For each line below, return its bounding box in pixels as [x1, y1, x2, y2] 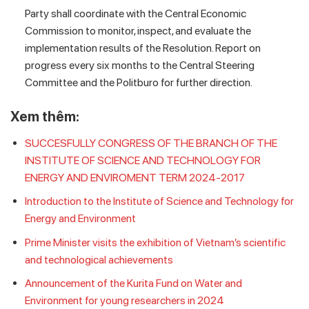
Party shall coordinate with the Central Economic [24, 6, 246, 20]
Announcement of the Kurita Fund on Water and [24, 277, 242, 290]
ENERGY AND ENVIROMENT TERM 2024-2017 [24, 170, 245, 184]
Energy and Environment [24, 212, 136, 226]
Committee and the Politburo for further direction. [24, 75, 252, 89]
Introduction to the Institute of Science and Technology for [24, 195, 294, 208]
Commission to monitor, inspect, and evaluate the [24, 23, 251, 37]
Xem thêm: [10, 108, 79, 125]
